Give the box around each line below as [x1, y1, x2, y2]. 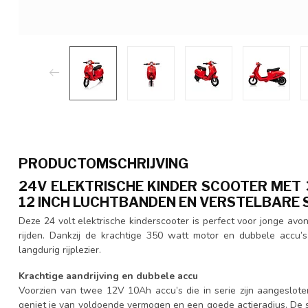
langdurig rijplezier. [19, 243, 101, 256]
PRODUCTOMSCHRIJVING [19, 155, 188, 172]
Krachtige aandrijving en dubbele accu [19, 269, 198, 283]
